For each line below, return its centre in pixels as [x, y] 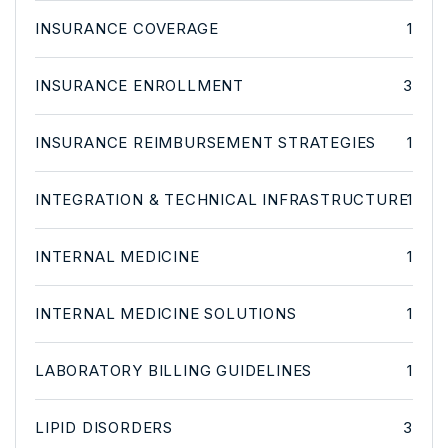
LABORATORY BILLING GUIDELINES [174, 370]
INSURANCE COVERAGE [127, 28]
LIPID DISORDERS [104, 427]
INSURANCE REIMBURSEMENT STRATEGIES [206, 142]
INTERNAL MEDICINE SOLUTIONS [166, 313]
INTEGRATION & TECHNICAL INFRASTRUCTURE [222, 199]
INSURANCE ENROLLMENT [139, 85]
